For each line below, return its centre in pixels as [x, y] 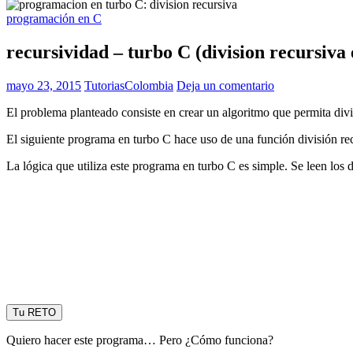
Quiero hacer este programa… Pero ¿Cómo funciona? [140, 340]
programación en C [54, 18]
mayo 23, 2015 [44, 85]
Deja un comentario [225, 85]
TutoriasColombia [129, 85]
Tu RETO [34, 312]
